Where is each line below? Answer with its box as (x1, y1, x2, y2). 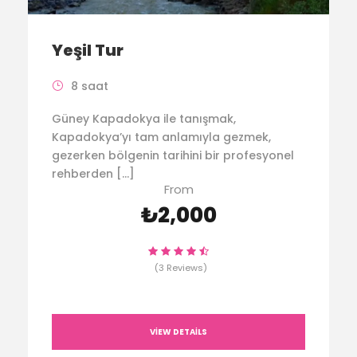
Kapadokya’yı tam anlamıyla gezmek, (52, 128, 271, 145)
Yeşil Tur (52, 38, 124, 61)
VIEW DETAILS (150, 325, 207, 338)
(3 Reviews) (155, 261, 207, 274)
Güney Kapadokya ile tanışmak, (52, 110, 236, 127)
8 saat (71, 77, 108, 94)
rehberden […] (52, 165, 135, 182)
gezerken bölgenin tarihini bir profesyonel (52, 147, 294, 163)
